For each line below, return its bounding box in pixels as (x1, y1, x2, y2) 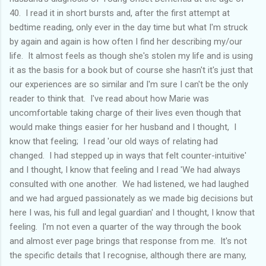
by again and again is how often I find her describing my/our (9, 36, 242, 47)
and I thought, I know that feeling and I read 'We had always (9, 164, 240, 175)
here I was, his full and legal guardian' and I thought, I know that (9, 207, 255, 218)
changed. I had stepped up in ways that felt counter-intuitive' (9, 150, 246, 161)
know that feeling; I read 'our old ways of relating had (9, 135, 218, 147)
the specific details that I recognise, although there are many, (9, 249, 246, 261)
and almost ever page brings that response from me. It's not (9, 235, 247, 246)
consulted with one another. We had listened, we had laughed (9, 178, 249, 189)
